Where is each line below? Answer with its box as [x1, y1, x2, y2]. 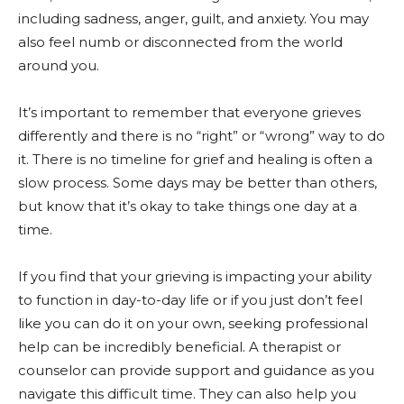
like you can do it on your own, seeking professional [18, 315, 368, 332]
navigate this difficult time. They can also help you [18, 385, 356, 402]
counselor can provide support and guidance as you [18, 362, 374, 379]
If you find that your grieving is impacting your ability [18, 268, 372, 285]
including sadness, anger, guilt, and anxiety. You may [18, 10, 369, 27]
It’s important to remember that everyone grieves [18, 104, 361, 121]
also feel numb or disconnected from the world [18, 33, 343, 50]
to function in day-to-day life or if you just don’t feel [18, 291, 363, 308]
